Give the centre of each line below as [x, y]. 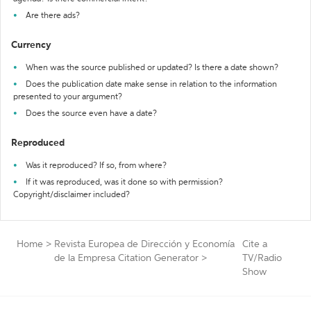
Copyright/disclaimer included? [72, 195]
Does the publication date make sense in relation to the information [151, 85]
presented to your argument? [68, 97]
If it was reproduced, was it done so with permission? [124, 183]
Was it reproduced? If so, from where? [96, 166]
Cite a [254, 244]
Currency [31, 45]
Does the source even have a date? [91, 114]
